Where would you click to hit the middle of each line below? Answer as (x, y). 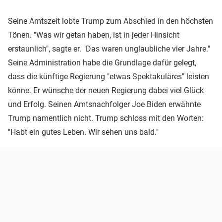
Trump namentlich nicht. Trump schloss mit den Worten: (106, 118)
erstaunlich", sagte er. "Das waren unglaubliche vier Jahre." (109, 49)
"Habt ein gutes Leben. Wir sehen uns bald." (83, 132)
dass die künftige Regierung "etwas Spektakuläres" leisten (109, 77)
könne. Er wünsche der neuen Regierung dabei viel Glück (106, 91)
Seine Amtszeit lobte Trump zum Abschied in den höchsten (111, 21)
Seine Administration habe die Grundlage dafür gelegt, (102, 63)
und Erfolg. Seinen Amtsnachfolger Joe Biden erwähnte (104, 105)
